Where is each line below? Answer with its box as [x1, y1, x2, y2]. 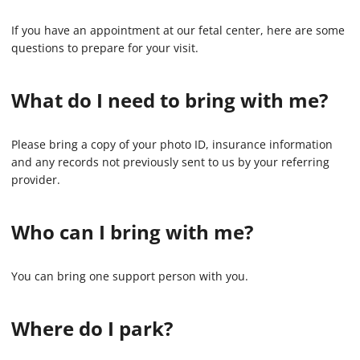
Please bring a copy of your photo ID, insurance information [11, 137, 333, 153]
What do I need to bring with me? [11, 87, 328, 114]
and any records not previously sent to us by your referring [11, 154, 329, 170]
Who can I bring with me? [11, 219, 253, 246]
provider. [11, 172, 60, 188]
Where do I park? [11, 315, 173, 342]
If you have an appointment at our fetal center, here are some [11, 22, 345, 39]
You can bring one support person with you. [11, 268, 248, 284]
